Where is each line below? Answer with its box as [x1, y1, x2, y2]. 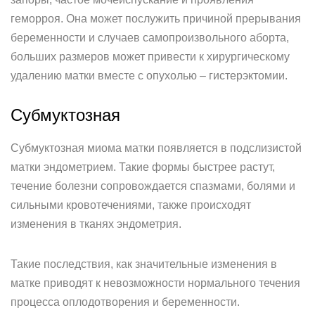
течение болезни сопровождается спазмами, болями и [11, 180, 295, 192]
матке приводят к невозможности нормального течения [11, 277, 300, 289]
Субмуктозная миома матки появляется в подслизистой [11, 142, 302, 154]
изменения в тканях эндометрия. [11, 218, 181, 230]
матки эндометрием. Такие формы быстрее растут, [11, 161, 275, 173]
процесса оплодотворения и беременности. [11, 296, 240, 308]
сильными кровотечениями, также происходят [11, 199, 251, 211]
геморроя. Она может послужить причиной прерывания [11, 13, 301, 25]
